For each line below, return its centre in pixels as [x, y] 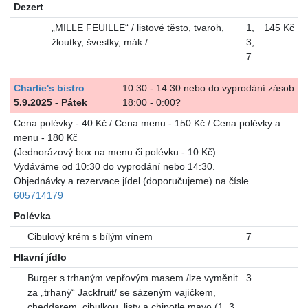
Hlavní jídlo [40, 257]
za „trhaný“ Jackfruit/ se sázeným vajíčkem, [121, 292]
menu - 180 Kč [45, 137]
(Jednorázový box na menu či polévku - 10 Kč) [114, 152]
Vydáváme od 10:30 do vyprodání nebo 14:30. [114, 166]
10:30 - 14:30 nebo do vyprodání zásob [209, 88]
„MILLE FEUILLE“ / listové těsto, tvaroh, [137, 27]
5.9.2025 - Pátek [50, 102]
